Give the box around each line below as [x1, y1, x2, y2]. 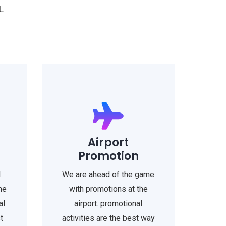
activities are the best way [62, 213, 155, 223]
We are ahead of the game [62, 169, 155, 179]
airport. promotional [74, 199, 143, 208]
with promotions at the [69, 184, 148, 194]
